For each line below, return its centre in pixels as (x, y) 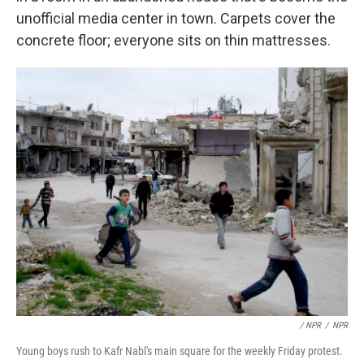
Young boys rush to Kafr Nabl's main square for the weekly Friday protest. (180, 351)
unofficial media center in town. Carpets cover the (176, 18)
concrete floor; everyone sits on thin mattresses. (173, 40)
